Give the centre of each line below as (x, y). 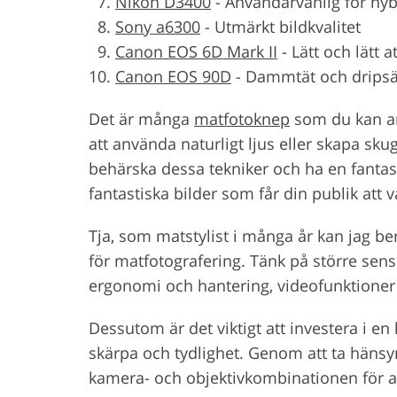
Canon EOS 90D (173, 76)
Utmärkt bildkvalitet (288, 26)
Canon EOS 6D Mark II (196, 51)
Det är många (141, 118)
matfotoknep (242, 118)
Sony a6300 (158, 26)
